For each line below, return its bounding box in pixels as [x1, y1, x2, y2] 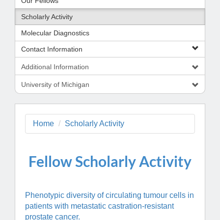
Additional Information [21, 63, 89, 71]
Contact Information [21, 45, 82, 54]
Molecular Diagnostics [21, 29, 89, 37]
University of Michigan [21, 81, 89, 89]
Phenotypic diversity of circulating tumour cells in [25, 191, 194, 200]
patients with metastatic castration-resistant [25, 202, 174, 211]
